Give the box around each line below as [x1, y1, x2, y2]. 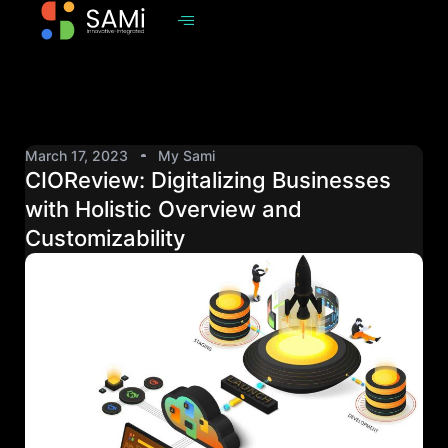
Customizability [25, 225, 185, 251]
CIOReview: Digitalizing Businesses [25, 167, 391, 193]
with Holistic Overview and [25, 196, 302, 222]
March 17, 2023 [25, 147, 128, 164]
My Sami [158, 147, 215, 164]
